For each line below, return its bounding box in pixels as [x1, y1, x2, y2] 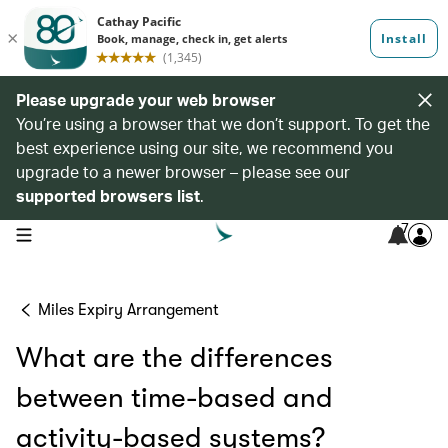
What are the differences [16, 342, 333, 374]
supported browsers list [16, 185, 200, 206]
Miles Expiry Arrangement [38, 301, 219, 319]
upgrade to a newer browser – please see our [16, 161, 350, 182]
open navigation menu [15, 225, 142, 241]
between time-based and [16, 382, 333, 414]
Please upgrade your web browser [16, 89, 276, 110]
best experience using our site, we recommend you [16, 137, 393, 158]
